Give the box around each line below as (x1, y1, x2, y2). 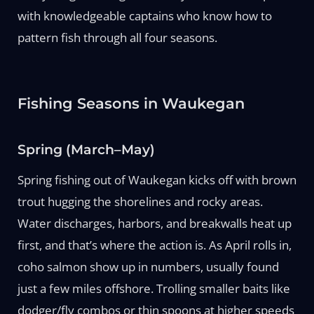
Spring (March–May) (17, 141, 155, 158)
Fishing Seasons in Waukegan (17, 94, 245, 112)
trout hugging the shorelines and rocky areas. (17, 193, 263, 210)
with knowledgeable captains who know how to (17, 7, 272, 24)
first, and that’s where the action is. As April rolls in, (17, 236, 292, 253)
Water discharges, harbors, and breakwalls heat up (17, 214, 292, 231)
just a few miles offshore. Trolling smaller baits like (17, 280, 290, 296)
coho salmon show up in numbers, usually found (17, 258, 279, 275)
